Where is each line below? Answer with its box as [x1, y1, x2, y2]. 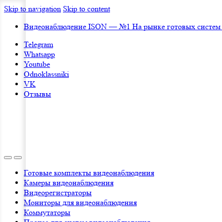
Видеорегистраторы [24, 188, 92, 197]
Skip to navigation [4, 4, 61, 13]
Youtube [24, 59, 50, 69]
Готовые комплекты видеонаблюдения [24, 168, 154, 177]
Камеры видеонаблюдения [24, 178, 113, 187]
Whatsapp [24, 50, 55, 59]
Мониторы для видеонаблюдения [24, 198, 137, 207]
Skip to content [63, 4, 110, 13]
